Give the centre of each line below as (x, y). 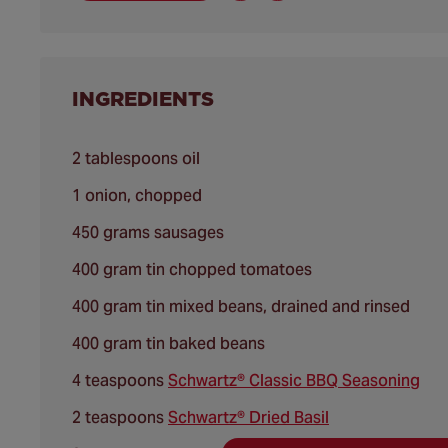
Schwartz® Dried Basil (248, 417)
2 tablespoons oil (136, 158)
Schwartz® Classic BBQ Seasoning (294, 380)
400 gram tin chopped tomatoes (192, 269)
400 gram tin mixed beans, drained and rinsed (241, 306)
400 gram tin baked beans (168, 343)
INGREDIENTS (143, 98)
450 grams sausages (148, 232)
